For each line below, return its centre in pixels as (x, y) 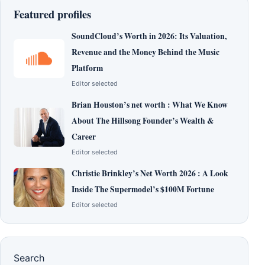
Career (84, 137)
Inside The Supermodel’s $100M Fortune (143, 190)
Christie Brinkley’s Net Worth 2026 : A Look (150, 174)
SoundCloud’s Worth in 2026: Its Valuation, (149, 36)
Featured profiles (52, 14)
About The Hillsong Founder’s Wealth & (143, 121)
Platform (87, 68)
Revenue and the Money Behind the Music (146, 52)
